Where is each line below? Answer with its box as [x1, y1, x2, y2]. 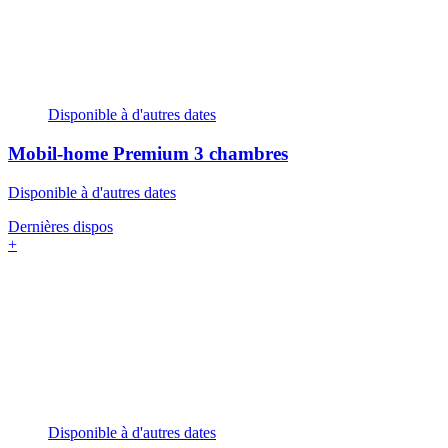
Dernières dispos [8, 217, 113, 235]
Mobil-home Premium [8, 143, 194, 164]
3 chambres [194, 143, 288, 164]
